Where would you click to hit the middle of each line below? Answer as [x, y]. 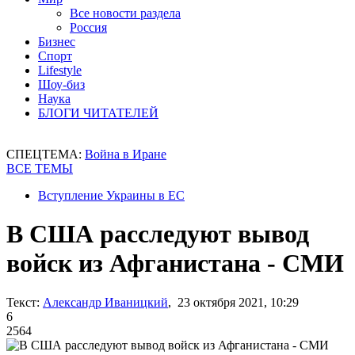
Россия [88, 27]
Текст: [23, 302]
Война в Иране [126, 154]
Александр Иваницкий [105, 302]
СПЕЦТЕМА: [46, 154]
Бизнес [57, 42]
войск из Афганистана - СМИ [175, 263]
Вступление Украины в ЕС [111, 195]
